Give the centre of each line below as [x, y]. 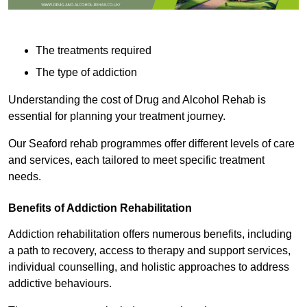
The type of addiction [86, 73]
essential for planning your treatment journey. [118, 116]
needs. [25, 177]
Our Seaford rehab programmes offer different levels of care [151, 144]
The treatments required [94, 51]
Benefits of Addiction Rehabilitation [100, 208]
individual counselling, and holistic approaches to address [149, 267]
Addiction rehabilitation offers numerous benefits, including [150, 234]
